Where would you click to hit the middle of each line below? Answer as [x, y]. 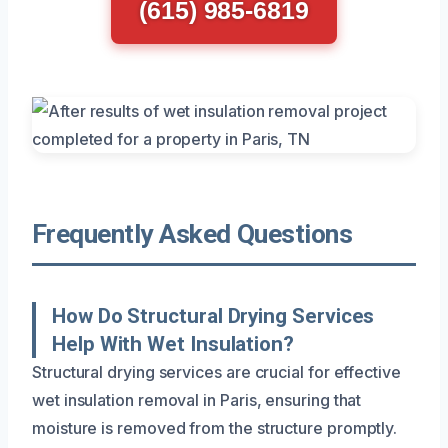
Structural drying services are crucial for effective [216, 371]
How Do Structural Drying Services [213, 315]
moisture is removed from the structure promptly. [215, 427]
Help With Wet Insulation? [173, 343]
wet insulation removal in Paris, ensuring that [197, 399]
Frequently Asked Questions [192, 233]
